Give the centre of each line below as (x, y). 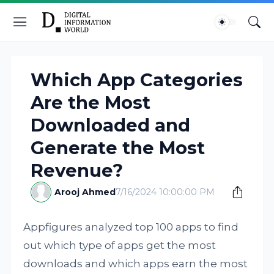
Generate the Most (118, 148)
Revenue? (77, 170)
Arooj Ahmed (85, 192)
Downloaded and (111, 125)
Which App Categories (137, 80)
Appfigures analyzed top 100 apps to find (131, 227)
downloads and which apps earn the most (136, 264)
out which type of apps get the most (120, 245)
